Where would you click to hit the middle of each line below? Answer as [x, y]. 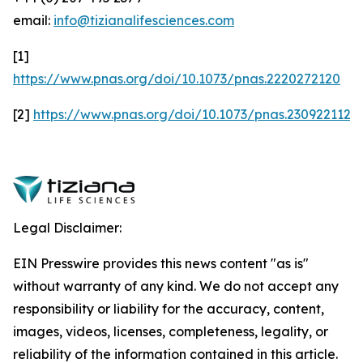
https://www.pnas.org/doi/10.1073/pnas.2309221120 [196, 114]
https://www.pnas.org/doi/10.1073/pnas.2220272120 [177, 79]
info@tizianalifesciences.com [144, 20]
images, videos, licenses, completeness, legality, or [171, 331]
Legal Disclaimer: [67, 228]
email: [33, 20]
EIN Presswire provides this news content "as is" [161, 263]
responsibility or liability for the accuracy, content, [169, 309]
